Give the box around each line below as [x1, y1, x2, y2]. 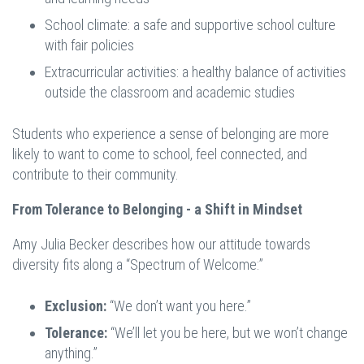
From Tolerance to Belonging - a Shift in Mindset [12, 201, 302, 219]
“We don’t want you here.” [106, 297, 251, 315]
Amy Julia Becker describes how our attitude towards [12, 236, 310, 253]
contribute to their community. [12, 166, 179, 184]
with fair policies [45, 37, 137, 54]
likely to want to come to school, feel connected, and [12, 145, 307, 163]
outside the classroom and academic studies [45, 84, 295, 102]
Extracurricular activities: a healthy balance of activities [45, 63, 346, 81]
